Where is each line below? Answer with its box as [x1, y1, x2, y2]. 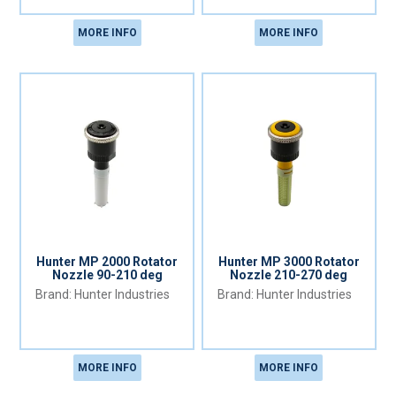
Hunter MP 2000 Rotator [36, 255, 179, 270]
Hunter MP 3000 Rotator [217, 255, 360, 270]
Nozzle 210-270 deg [230, 268, 348, 283]
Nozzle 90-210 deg [51, 268, 163, 283]
